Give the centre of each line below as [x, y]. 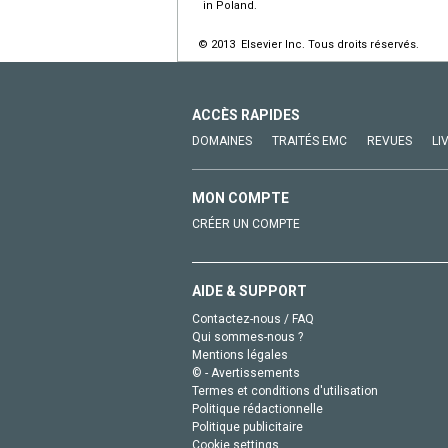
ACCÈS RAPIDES [246, 114]
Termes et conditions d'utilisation [285, 390]
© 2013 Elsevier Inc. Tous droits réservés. [308, 44]
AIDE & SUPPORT [249, 290]
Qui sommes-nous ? [247, 336]
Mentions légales [240, 354]
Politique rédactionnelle [257, 408]
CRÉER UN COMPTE [246, 223]
